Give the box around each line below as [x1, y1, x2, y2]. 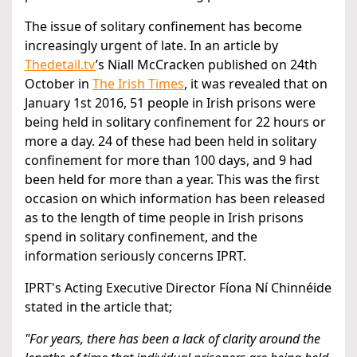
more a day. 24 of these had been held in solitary [25, 132, 316, 151]
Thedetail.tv [25, 56, 96, 74]
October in [25, 75, 92, 93]
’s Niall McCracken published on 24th [96, 56, 317, 74]
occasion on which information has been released [25, 190, 325, 208]
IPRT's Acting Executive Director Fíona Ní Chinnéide [25, 279, 331, 297]
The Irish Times [92, 75, 184, 93]
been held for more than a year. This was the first [25, 171, 320, 189]
